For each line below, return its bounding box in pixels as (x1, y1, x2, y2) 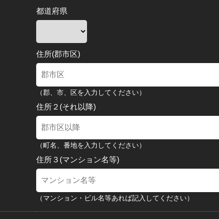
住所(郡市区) (36, 50, 80, 58)
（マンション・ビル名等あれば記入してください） (36, 194, 194, 202)
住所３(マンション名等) (36, 155, 119, 164)
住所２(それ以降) (36, 103, 96, 111)
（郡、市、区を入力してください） (36, 88, 146, 96)
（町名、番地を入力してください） (36, 141, 146, 149)
